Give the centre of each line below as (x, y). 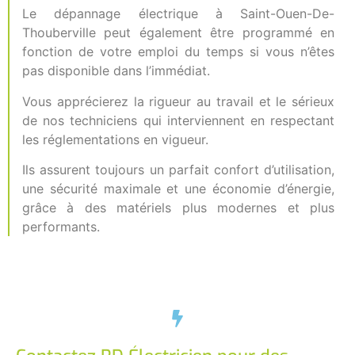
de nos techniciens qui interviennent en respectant (178, 120)
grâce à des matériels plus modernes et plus (178, 208)
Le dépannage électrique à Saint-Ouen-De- (178, 14)
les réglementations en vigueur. (115, 139)
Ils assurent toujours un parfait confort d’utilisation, (178, 170)
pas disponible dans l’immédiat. (116, 71)
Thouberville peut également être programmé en (178, 33)
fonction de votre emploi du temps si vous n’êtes (178, 52)
